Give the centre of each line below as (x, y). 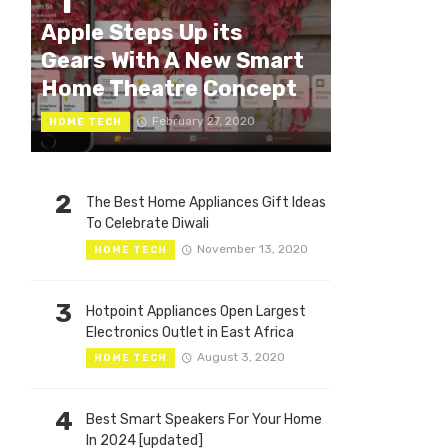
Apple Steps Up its (142, 33)
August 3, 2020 (240, 357)
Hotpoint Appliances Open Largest (196, 311)
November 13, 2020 (252, 248)
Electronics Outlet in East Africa (190, 332)
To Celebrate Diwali (147, 224)
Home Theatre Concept (169, 89)
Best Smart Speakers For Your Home (204, 420)
